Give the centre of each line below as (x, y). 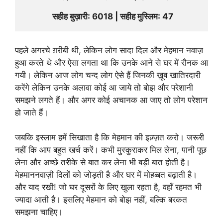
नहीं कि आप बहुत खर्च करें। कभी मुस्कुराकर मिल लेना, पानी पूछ (111, 150)
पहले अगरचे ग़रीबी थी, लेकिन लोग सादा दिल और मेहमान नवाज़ (109, 50)
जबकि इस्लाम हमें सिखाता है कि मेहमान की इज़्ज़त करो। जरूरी (110, 138)
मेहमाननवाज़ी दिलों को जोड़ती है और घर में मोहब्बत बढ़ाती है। (106, 175)
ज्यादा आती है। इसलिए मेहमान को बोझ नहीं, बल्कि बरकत (101, 200)
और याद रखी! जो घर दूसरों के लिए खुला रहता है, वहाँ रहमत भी (108, 187)
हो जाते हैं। (32, 112)
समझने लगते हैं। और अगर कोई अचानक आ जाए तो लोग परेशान (111, 100)
